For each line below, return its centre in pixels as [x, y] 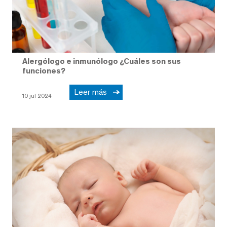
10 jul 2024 [37, 96]
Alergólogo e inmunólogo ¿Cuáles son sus [102, 61]
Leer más [92, 92]
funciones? [44, 71]
